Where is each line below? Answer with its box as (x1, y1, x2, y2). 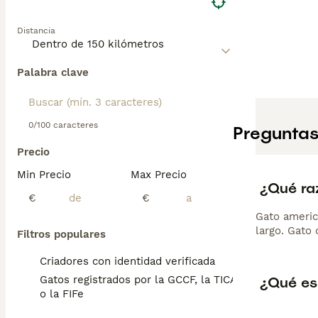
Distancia (17, 26, 55, 35)
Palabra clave (17, 66, 89, 79)
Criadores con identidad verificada (40, 255, 215, 268)
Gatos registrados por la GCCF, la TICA (40, 273, 236, 286)
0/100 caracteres (28, 120, 98, 130)
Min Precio (17, 168, 71, 181)
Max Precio (131, 168, 187, 181)
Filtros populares (17, 228, 106, 241)
